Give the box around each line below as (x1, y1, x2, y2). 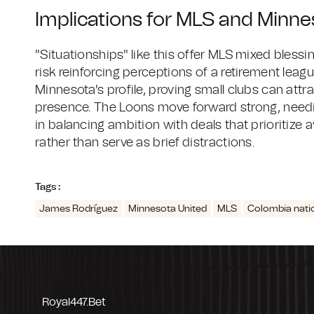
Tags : (35, 182, 60, 193)
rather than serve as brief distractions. (35, 137, 254, 150)
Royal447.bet (42, 296, 106, 308)
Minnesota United (128, 204, 207, 214)
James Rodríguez (39, 204, 118, 214)
